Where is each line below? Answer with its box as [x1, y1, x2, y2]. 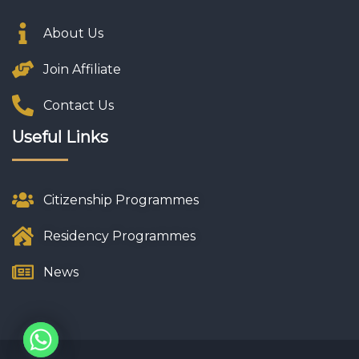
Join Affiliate [42, 61, 121, 77]
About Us [42, 25, 103, 41]
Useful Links [12, 127, 108, 147]
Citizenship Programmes [42, 192, 199, 208]
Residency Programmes [42, 228, 196, 244]
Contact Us [42, 97, 114, 113]
